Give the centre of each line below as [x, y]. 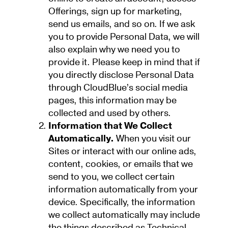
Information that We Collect [110, 126]
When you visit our [152, 138]
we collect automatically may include [124, 215]
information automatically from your [123, 189]
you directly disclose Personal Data [121, 75]
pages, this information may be [112, 100]
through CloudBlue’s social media [118, 88]
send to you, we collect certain [111, 177]
